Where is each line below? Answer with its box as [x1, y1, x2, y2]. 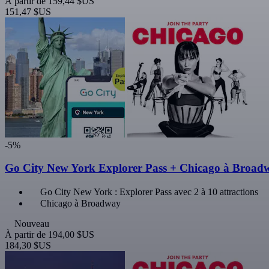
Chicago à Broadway [40, 198, 121, 209]
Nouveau [14, 219, 49, 229]
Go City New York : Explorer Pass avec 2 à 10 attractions [40, 187, 258, 198]
